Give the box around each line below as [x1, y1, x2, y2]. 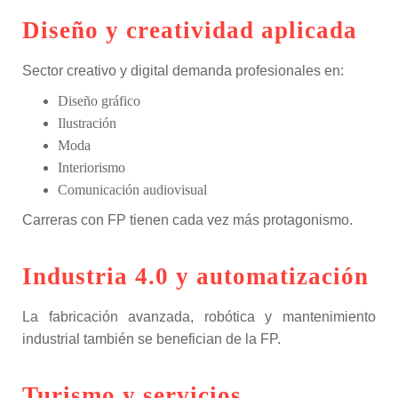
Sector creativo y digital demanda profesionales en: [22, 63, 344, 78]
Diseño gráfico [58, 93, 140, 108]
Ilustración [58, 115, 116, 131]
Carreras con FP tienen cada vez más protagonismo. [22, 212, 353, 227]
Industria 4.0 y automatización [22, 263, 369, 290]
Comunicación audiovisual [58, 182, 207, 197]
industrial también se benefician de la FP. [22, 331, 281, 346]
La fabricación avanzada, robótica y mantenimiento [22, 309, 376, 324]
